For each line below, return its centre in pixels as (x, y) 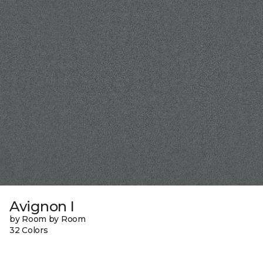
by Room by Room (48, 219)
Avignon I (42, 207)
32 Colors (29, 230)
